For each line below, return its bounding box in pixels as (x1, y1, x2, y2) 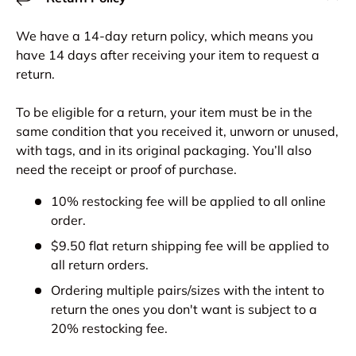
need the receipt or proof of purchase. (16, 161, 237, 177)
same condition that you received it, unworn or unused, (16, 123, 339, 139)
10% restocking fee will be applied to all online (51, 193, 326, 209)
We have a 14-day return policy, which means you (16, 28, 313, 44)
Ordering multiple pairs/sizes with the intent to (51, 282, 324, 298)
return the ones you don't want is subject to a (51, 301, 317, 317)
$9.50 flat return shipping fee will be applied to (51, 238, 329, 253)
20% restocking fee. (51, 320, 168, 336)
